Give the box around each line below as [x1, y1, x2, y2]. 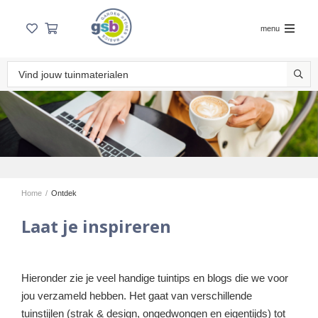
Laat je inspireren [21, 214, 171, 238]
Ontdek [51, 189, 77, 198]
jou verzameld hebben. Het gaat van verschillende [21, 290, 252, 302]
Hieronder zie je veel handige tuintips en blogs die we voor [21, 272, 288, 285]
